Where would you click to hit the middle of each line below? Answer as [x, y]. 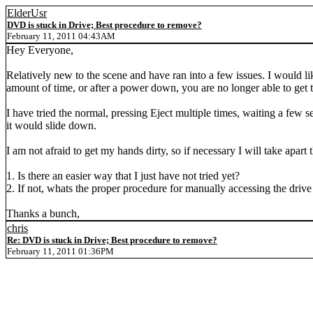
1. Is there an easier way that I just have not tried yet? [123, 176]
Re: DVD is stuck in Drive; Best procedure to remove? [112, 240]
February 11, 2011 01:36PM [60, 251]
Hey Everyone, [40, 50]
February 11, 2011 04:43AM [61, 36]
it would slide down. [51, 125]
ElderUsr [27, 13]
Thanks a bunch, [43, 213]
